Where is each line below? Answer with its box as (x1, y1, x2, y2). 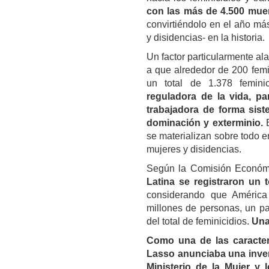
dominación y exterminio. (147, 117, 263, 128)
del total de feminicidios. (147, 216, 252, 226)
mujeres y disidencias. (147, 144, 241, 154)
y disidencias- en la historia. (147, 32, 265, 43)
